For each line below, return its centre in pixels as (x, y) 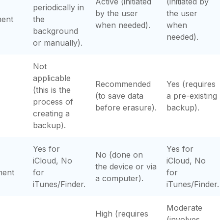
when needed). (123, 25)
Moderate (184, 208)
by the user (117, 13)
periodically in (58, 7)
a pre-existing (192, 96)
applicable (52, 78)
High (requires (122, 214)
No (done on (119, 155)
